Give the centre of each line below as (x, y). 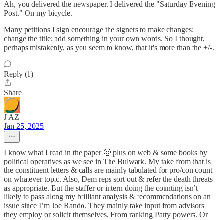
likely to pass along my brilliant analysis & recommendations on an (107, 197)
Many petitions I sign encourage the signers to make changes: (99, 30)
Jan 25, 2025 (24, 126)
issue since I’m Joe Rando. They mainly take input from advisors (104, 206)
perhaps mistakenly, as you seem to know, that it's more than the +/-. (109, 47)
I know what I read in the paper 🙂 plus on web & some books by (106, 152)
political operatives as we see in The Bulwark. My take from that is (107, 161)
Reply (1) (19, 74)
